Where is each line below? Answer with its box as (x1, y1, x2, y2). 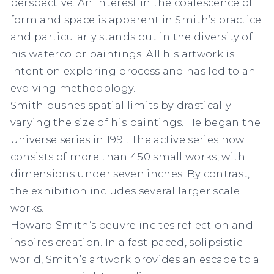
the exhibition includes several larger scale (10, 184, 240, 197)
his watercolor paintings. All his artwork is (10, 47, 235, 60)
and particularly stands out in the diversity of (10, 30, 253, 43)
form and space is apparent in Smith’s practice (10, 13, 262, 26)
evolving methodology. (10, 81, 136, 94)
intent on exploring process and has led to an (10, 64, 256, 77)
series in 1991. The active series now (59, 133, 245, 146)
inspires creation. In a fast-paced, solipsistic (10, 235, 243, 248)
